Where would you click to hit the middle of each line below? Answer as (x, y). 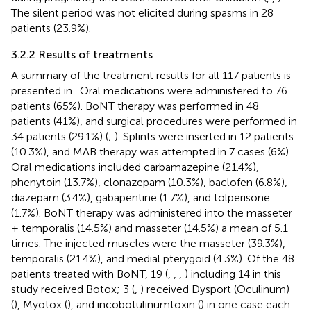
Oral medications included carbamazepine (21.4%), (135, 167)
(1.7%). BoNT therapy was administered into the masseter (152, 212)
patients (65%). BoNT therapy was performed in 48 (135, 106)
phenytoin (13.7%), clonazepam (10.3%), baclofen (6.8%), (149, 182)
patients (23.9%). (51, 28)
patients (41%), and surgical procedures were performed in (154, 121)
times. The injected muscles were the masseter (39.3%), (148, 243)
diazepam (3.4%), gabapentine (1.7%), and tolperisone (141, 197)
